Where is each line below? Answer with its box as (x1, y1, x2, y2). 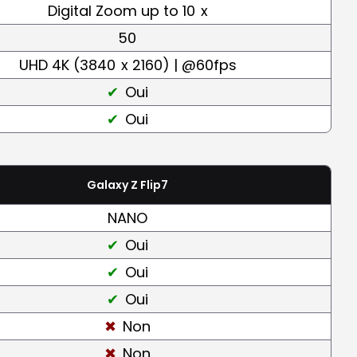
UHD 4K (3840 (18, 54, 116, 75)
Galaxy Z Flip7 (87, 176, 168, 193)
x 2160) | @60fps (116, 54, 237, 75)
